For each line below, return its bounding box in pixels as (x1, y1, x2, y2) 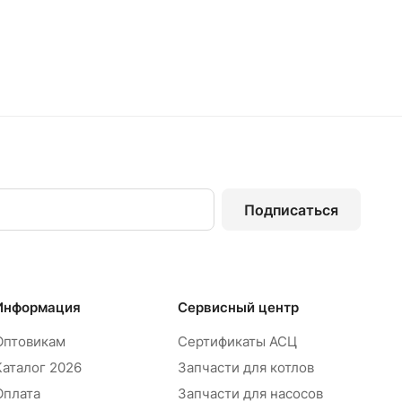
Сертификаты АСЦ (177, 333, 297, 350)
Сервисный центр (177, 299, 299, 316)
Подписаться (244, 200, 338, 219)
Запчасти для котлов (177, 359, 314, 376)
